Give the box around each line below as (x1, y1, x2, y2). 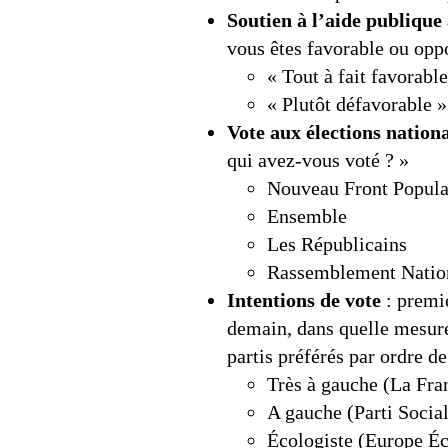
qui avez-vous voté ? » (227, 149, 409, 172)
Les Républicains (267, 233, 407, 256)
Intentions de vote (227, 289, 381, 312)
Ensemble (267, 205, 347, 228)
